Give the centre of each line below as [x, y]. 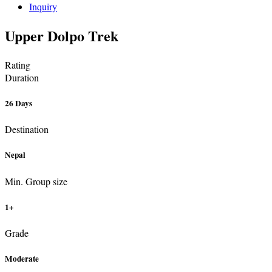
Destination [27, 129]
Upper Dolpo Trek [62, 35]
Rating [18, 64]
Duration [22, 77]
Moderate [22, 259]
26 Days [19, 103]
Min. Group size [36, 181]
